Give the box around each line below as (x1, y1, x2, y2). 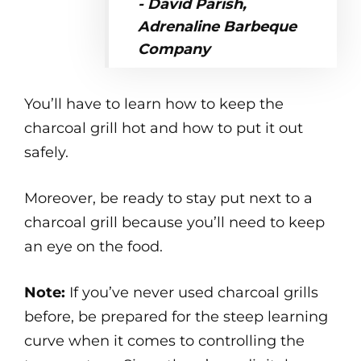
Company (137, 40, 210, 58)
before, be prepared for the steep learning (24, 308, 328, 326)
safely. (24, 143, 68, 161)
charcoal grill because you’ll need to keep (24, 214, 325, 231)
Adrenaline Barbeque (137, 18, 297, 35)
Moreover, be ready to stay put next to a (24, 189, 313, 207)
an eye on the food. (24, 238, 163, 255)
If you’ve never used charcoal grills (65, 284, 318, 301)
